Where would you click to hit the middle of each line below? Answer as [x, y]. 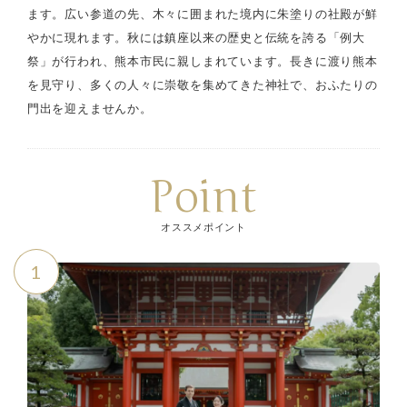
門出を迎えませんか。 [89, 108]
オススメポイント [203, 227]
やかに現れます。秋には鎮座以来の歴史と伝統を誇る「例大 [196, 37]
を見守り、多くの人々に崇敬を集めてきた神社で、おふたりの [202, 84]
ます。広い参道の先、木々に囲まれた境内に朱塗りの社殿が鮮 [202, 14]
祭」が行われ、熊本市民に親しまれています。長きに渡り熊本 [202, 61]
